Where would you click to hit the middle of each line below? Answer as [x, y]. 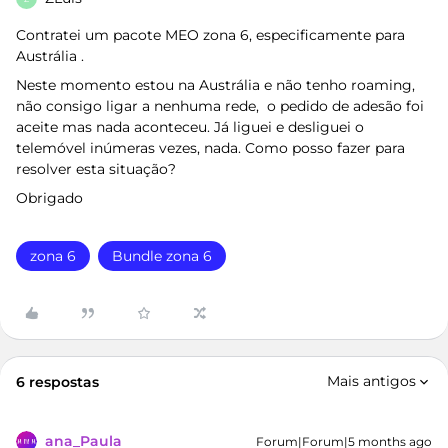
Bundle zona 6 [162, 256]
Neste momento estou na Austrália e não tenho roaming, [215, 85]
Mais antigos [371, 381]
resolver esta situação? [96, 169]
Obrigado [51, 198]
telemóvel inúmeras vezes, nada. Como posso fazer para [210, 148]
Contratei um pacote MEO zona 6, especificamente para [210, 35]
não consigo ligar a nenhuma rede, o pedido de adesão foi [220, 106]
